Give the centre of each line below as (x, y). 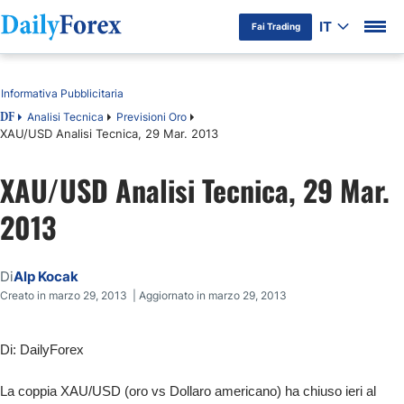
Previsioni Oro (151, 117)
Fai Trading (275, 26)
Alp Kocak (46, 276)
